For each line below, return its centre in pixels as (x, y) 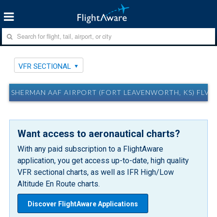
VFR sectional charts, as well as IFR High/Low (96, 172)
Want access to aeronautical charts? (99, 133)
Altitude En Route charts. (59, 184)
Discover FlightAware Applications (83, 204)
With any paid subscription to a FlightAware (91, 149)
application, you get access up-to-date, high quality (103, 160)
